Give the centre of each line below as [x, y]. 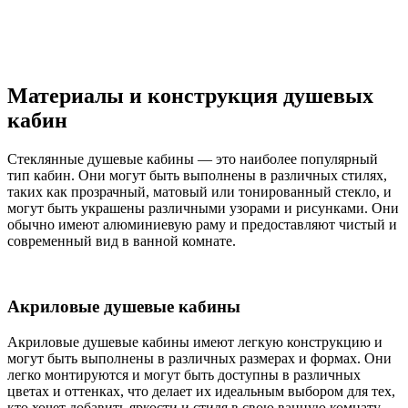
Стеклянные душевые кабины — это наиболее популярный [193, 158]
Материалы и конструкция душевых [190, 95]
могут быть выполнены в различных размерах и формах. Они [199, 359]
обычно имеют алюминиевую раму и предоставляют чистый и [202, 224]
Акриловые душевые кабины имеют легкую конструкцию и [195, 342]
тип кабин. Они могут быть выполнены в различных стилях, [197, 175]
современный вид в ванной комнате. [122, 240]
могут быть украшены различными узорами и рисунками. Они [203, 208]
